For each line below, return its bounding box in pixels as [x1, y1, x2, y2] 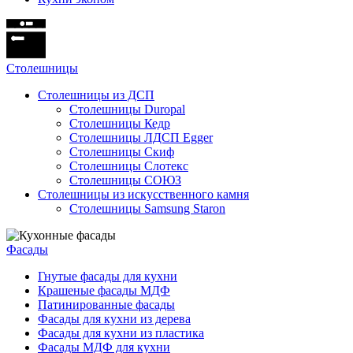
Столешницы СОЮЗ [69, 173, 181, 187]
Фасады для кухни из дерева [38, 312, 191, 325]
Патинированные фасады [38, 298, 175, 311]
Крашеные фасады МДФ [38, 284, 170, 297]
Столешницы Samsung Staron [69, 202, 225, 215]
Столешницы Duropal [69, 102, 185, 116]
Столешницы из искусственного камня [38, 188, 249, 201]
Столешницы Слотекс [69, 159, 188, 173]
